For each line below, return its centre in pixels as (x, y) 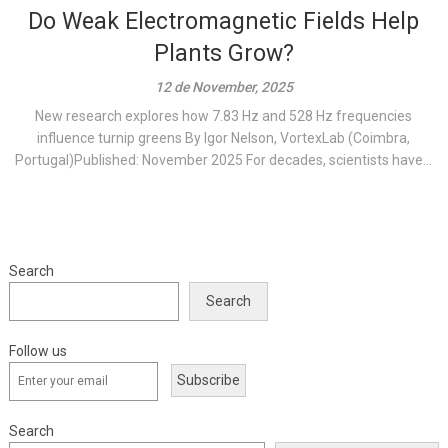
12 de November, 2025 (223, 87)
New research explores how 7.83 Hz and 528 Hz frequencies (224, 116)
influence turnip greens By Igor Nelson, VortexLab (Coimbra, (224, 138)
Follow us (37, 351)
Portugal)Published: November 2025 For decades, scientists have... (224, 160)
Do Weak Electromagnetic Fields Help (224, 21)
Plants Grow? (223, 53)
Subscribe (208, 380)
